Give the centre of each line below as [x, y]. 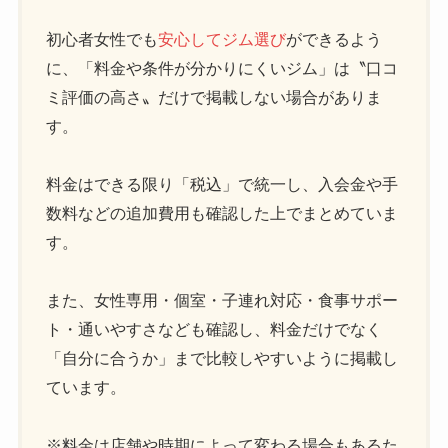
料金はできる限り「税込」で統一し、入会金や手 [222, 183]
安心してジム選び [222, 38]
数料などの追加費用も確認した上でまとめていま [222, 212]
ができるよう [334, 38]
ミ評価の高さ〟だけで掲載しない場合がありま [214, 96]
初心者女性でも [102, 38]
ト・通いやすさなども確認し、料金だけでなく [214, 328]
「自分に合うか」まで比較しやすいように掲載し [222, 357]
